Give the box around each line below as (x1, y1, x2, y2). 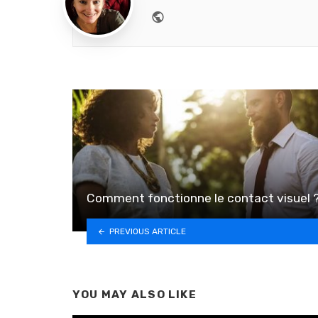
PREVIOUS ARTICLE (109, 226, 186, 236)
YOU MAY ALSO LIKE (72, 288, 197, 302)
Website (165, 6, 216, 23)
